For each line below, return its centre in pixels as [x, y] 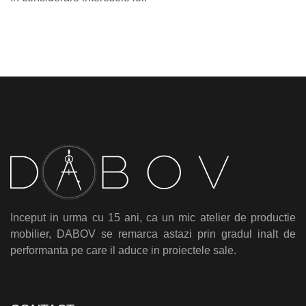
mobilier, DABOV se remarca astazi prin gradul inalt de [153, 234]
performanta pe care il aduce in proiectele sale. [123, 250]
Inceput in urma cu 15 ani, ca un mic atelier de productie [153, 217]
